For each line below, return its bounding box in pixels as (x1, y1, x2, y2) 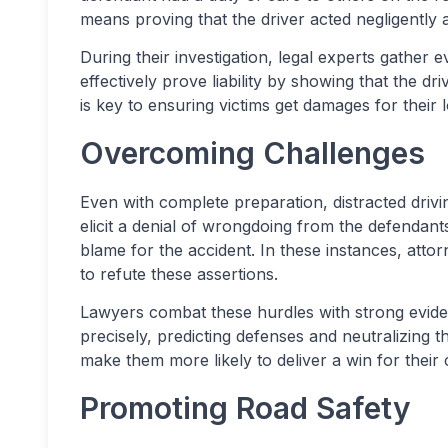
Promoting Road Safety (80, 390, 411, 426)
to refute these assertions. (80, 264, 278, 284)
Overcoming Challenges (80, 135, 425, 171)
